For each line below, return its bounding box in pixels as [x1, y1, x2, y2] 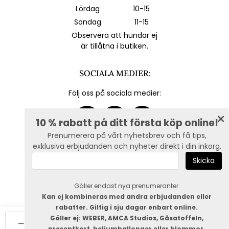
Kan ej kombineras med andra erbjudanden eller [42, 192, 212, 201]
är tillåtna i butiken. [81, 40, 148, 51]
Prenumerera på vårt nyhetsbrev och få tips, [47, 130, 207, 141]
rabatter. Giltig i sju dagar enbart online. [56, 203, 198, 212]
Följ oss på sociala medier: [68, 87, 161, 98]
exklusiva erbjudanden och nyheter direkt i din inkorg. [32, 141, 221, 151]
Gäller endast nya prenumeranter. [74, 181, 180, 190]
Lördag [76, 4, 100, 14]
